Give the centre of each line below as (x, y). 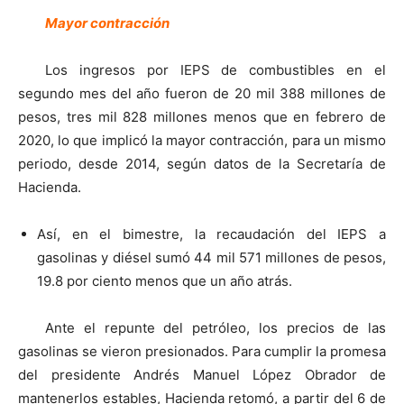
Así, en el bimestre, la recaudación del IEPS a (211, 234)
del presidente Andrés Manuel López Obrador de (202, 375)
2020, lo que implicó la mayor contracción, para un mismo (202, 141)
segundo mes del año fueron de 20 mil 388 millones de (202, 94)
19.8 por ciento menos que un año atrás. (165, 281)
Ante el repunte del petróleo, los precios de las (216, 328)
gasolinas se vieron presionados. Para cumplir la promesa (202, 352)
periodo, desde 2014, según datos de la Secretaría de (202, 164)
